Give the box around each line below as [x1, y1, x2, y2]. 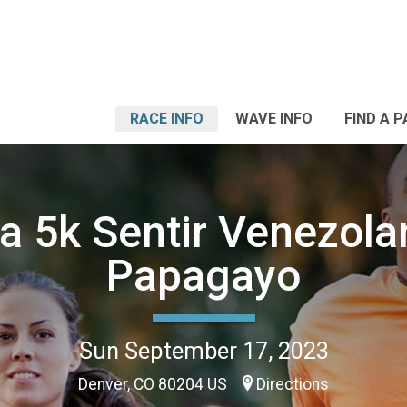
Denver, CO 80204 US [78, 374, 231, 393]
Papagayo [106, 249, 301, 302]
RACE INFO [130, 110, 203, 127]
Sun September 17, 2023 [78, 336, 329, 364]
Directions [256, 374, 329, 393]
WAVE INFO [235, 110, 313, 127]
